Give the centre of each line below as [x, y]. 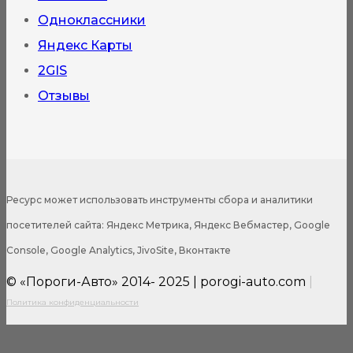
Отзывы [64, 95]
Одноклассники [92, 20]
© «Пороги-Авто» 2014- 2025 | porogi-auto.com [156, 281]
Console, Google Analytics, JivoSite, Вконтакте [119, 250]
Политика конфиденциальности [72, 302]
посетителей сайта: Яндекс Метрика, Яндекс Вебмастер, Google [168, 225]
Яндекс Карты [85, 45]
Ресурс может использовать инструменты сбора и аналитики [160, 199]
